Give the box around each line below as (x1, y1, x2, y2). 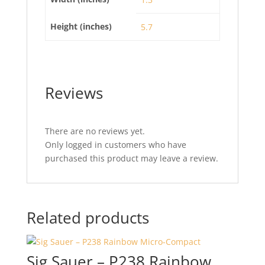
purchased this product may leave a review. (44, 153, 218, 164)
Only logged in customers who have (44, 139, 186, 150)
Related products (26, 207, 149, 228)
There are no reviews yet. (44, 125, 145, 137)
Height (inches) (50, 21, 112, 32)
